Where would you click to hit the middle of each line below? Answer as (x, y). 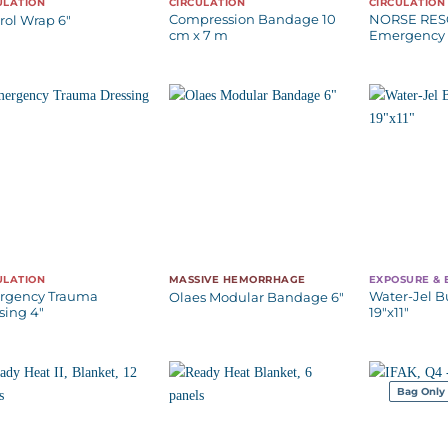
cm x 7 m (198, 35)
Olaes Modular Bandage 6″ (256, 296)
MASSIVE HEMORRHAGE (237, 280)
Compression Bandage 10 (252, 19)
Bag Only (420, 391)
